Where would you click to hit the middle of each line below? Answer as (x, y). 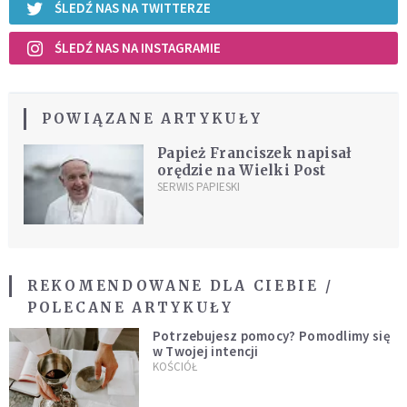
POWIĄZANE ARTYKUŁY (152, 118)
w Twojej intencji (205, 351)
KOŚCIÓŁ (174, 366)
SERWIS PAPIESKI (198, 186)
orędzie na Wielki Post (241, 170)
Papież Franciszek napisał (254, 153)
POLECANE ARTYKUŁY (130, 307)
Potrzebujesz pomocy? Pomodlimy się (271, 335)
